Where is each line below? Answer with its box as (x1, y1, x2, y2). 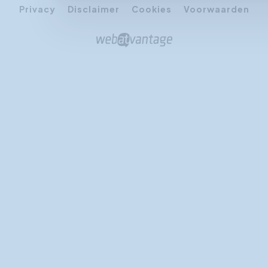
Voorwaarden (183, 3, 249, 14)
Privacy (19, 3, 56, 14)
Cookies (131, 3, 172, 14)
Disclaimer (67, 3, 120, 14)
